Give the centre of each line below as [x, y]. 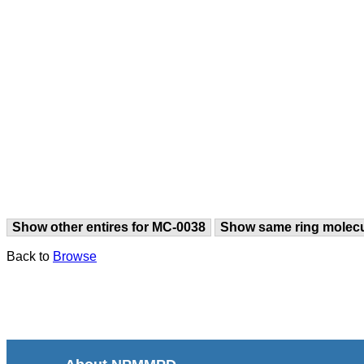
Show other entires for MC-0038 [109, 227]
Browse [75, 256]
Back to [30, 256]
